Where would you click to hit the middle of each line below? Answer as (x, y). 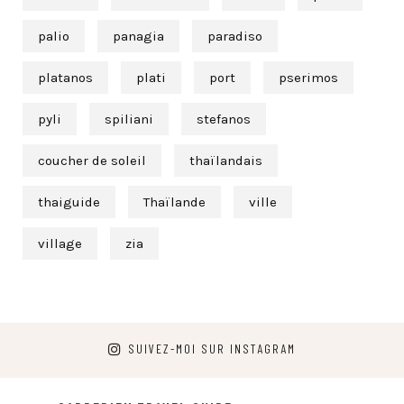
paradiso (235, 37)
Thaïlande (174, 202)
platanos (65, 78)
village (60, 244)
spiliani (129, 119)
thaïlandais (226, 161)
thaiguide (69, 202)
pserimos (308, 78)
